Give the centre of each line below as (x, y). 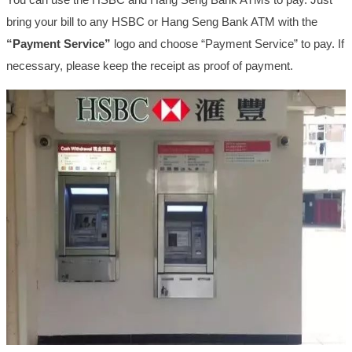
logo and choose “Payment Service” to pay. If (227, 43)
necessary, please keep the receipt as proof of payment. (150, 65)
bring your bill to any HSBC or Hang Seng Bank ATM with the (162, 21)
